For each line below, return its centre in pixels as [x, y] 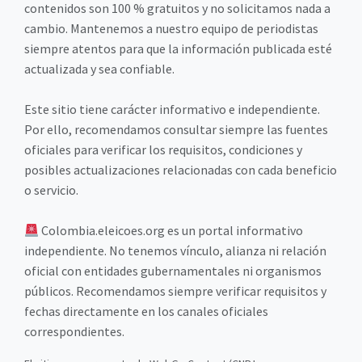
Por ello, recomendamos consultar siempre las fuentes [176, 130]
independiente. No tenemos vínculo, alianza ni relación [175, 251]
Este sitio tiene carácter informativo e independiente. [172, 109]
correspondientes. [74, 332]
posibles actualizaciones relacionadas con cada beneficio [181, 170]
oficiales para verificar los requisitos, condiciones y [163, 150]
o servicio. [51, 190]
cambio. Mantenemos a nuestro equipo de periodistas [171, 29]
